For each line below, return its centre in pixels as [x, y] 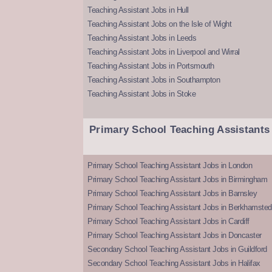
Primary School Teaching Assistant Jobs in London [170, 166]
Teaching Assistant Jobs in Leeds [142, 38]
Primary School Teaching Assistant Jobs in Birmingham [177, 180]
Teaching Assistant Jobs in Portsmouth [151, 66]
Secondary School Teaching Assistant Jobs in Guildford [177, 250]
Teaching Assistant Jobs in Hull [138, 10]
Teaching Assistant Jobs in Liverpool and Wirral [164, 52]
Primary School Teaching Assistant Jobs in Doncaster [175, 236]
